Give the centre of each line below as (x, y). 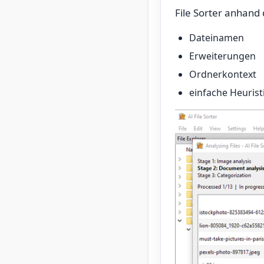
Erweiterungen (222, 56)
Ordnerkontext (223, 74)
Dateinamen (217, 38)
